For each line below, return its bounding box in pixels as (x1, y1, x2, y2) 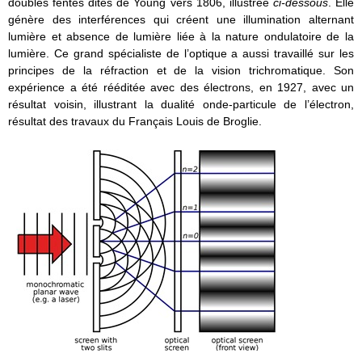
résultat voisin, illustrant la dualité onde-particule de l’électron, (8, 97, 354, 111)
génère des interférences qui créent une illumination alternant (8, 12, 354, 26)
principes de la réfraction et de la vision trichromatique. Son (8, 63, 354, 77)
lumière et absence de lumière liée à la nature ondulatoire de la (8, 29, 354, 43)
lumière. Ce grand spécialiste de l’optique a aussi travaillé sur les (8, 46, 354, 60)
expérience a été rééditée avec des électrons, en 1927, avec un (8, 80, 354, 94)
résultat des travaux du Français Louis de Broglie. (8, 114, 262, 128)
